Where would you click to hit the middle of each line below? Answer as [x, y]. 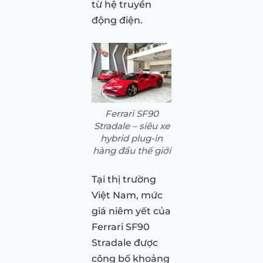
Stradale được [125, 242]
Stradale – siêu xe [131, 126]
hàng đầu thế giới [131, 150]
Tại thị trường [124, 179]
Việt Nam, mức [127, 195]
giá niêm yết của [131, 211]
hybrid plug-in [131, 138]
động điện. [117, 20]
